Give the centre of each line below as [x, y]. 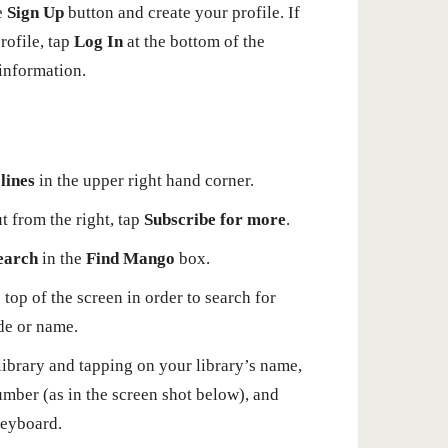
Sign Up [37, 12]
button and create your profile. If [184, 12]
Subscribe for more [215, 219]
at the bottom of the [194, 41]
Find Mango [132, 258]
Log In [98, 41]
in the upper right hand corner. [144, 180]
